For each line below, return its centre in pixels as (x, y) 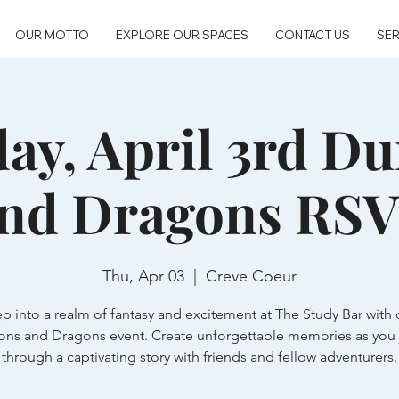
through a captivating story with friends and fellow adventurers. (199, 357)
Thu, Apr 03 (143, 276)
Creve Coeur (251, 276)
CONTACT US (312, 35)
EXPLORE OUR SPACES (182, 35)
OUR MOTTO (52, 35)
